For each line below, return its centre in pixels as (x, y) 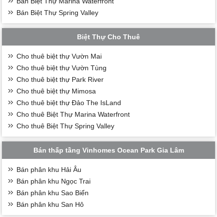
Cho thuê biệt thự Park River (60, 79)
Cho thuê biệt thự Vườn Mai (59, 56)
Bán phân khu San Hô (50, 204)
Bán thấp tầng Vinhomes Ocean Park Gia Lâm (108, 150)
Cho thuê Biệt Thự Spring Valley (66, 126)
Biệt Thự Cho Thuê (108, 37)
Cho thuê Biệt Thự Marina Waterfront (73, 114)
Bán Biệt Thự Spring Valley (58, 12)
